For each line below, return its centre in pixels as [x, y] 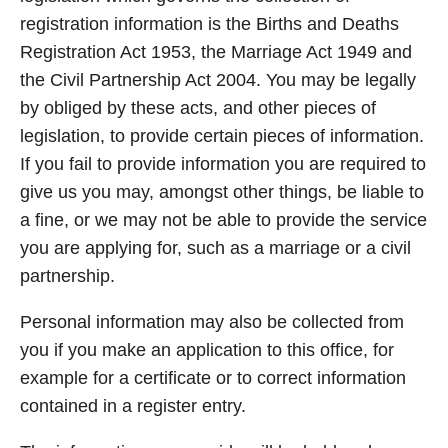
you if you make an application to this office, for [207, 350]
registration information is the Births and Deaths [209, 24]
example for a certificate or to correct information [213, 378]
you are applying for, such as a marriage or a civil [215, 248]
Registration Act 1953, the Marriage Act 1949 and [216, 52]
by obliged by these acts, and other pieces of [198, 108]
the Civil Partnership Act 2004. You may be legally [218, 80]
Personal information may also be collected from [212, 322]
